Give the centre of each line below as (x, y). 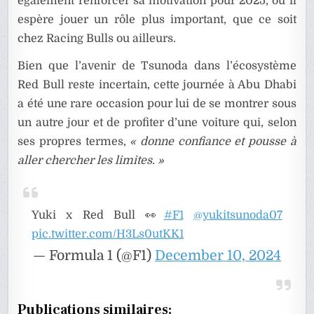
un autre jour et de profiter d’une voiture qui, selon (157, 122)
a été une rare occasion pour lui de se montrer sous (157, 103)
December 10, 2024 (218, 255)
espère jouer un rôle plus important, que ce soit (157, 19)
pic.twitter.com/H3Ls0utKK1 (108, 234)
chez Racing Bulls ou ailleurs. (97, 38)
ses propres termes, (74, 141)
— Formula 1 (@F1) (94, 255)
